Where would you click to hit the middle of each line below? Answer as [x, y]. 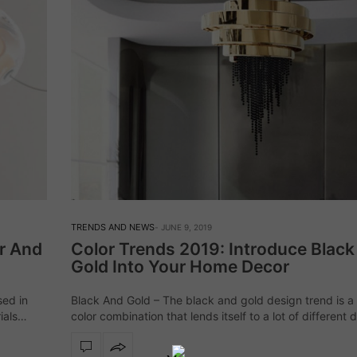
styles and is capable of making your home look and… [211, 332]
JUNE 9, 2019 [186, 228]
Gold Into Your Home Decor [182, 267]
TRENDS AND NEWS [113, 228]
